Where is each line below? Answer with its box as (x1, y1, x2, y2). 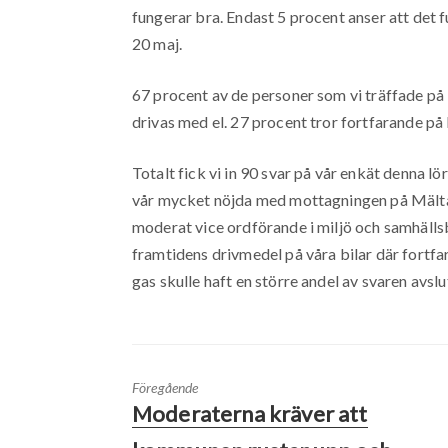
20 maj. (132, 34, 183, 54)
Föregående (132, 379, 199, 397)
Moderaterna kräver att (132, 400, 368, 428)
